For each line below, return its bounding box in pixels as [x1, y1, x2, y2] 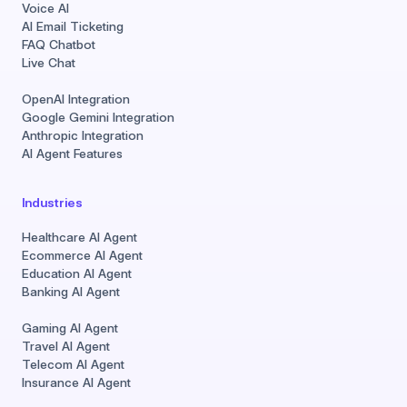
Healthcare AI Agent [22, 230, 137, 245]
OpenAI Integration [22, 92, 130, 107]
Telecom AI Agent [22, 357, 124, 372]
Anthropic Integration [22, 128, 144, 144]
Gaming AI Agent [22, 321, 118, 336]
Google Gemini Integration [22, 110, 174, 125]
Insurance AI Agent [22, 375, 131, 391]
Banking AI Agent [22, 284, 120, 300]
